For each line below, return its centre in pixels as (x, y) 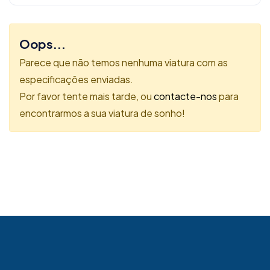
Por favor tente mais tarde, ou (86, 96)
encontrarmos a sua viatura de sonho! (102, 113)
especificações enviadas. (76, 80)
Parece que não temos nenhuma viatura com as (124, 63)
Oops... (42, 44)
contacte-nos (185, 96)
